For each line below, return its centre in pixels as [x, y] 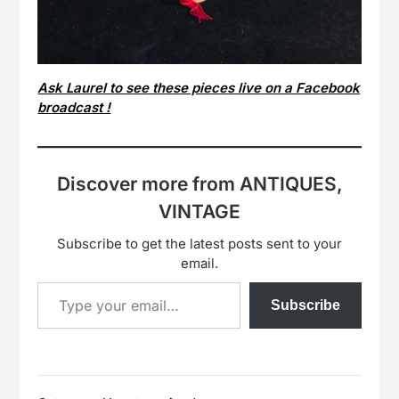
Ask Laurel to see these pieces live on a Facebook [199, 88]
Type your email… [61, 281]
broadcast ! [74, 108]
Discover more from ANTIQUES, [199, 184]
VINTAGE [199, 212]
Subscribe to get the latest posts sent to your [199, 244]
